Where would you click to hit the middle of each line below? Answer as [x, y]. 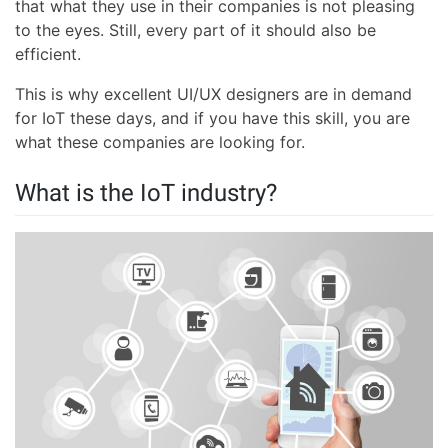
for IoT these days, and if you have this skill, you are [212, 118]
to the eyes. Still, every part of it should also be [195, 30]
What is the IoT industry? [146, 193]
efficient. [48, 54]
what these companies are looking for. [160, 142]
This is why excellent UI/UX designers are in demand [213, 94]
